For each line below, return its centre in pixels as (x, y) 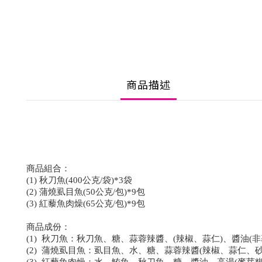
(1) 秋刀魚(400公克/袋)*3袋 (79, 180)
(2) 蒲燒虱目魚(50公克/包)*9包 (86, 192)
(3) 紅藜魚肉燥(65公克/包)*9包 (86, 204)
